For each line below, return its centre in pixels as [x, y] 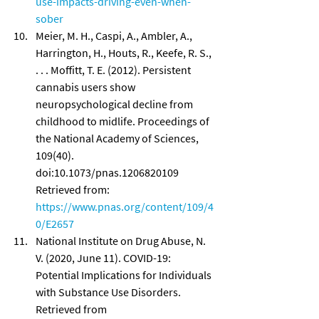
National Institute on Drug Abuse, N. [122, 240]
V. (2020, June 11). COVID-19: [104, 257]
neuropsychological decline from [115, 104]
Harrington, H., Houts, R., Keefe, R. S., [125, 52]
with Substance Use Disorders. [109, 292]
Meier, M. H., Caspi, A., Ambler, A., [115, 35]
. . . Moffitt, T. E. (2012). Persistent [114, 69]
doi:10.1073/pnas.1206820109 [108, 172]
